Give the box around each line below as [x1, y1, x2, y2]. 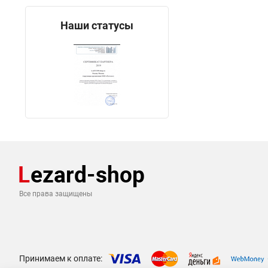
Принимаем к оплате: [19, 253, 102, 263]
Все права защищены [19, 190, 92, 198]
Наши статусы [60, 19, 133, 32]
